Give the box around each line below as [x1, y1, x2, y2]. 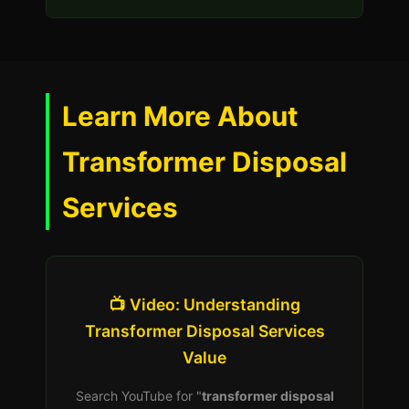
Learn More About [62, 100, 299, 132]
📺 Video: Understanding [109, 295, 300, 314]
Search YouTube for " [75, 388, 202, 404]
